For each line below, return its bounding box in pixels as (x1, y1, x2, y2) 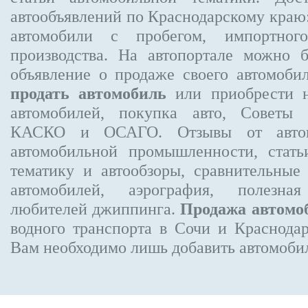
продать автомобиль (10, 84, 167, 102)
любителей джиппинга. (10, 199, 181, 218)
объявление (10, 65, 91, 83)
